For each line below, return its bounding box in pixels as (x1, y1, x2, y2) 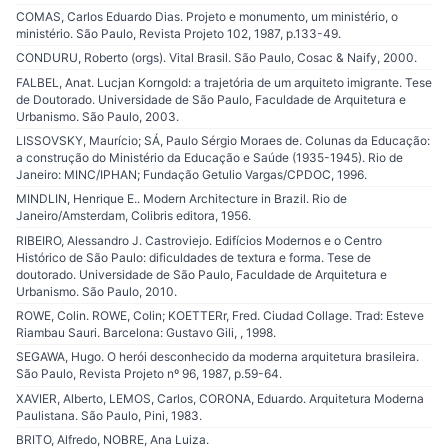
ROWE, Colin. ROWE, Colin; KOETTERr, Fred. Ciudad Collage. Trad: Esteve (16, 308, 424, 323)
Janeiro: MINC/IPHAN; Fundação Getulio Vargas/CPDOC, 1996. (16, 166, 367, 182)
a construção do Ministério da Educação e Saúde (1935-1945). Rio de (16, 149, 403, 165)
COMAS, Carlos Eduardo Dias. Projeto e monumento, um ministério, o (16, 8, 398, 24)
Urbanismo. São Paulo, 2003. (16, 108, 179, 124)
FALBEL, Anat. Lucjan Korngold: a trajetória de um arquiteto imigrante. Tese (16, 74, 432, 90)
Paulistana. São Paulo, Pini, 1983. (16, 407, 202, 423)
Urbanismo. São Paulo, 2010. (16, 283, 177, 299)
